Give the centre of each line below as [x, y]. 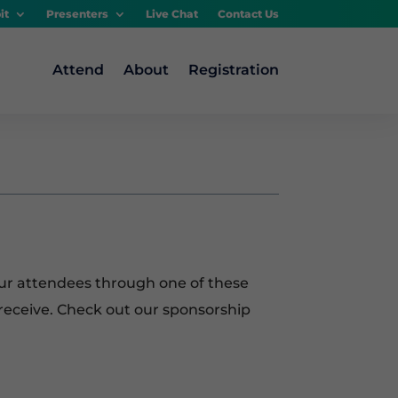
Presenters [77, 14]
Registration [233, 70]
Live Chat [171, 14]
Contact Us [248, 14]
